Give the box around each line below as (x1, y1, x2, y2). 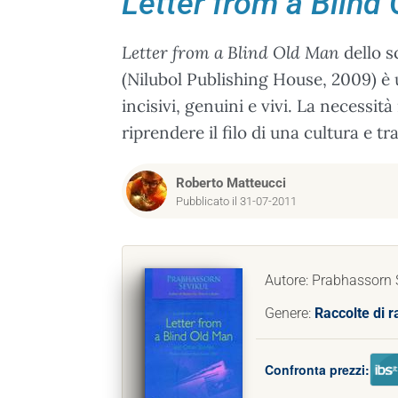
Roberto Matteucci (176, 175, 286, 191)
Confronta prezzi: (265, 360, 370, 378)
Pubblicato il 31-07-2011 (176, 195, 297, 208)
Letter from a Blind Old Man (122, 42, 339, 63)
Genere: (265, 305, 314, 322)
